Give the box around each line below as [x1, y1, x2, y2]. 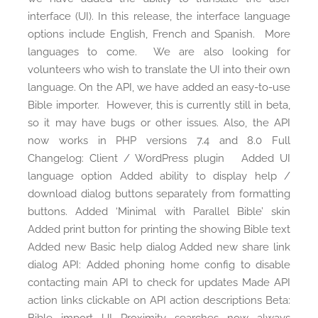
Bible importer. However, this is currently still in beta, [28, 99, 290, 112]
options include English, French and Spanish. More [28, 28, 290, 41]
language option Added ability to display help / [28, 170, 290, 183]
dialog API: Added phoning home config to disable [28, 258, 290, 272]
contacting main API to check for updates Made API [28, 276, 290, 290]
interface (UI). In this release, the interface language [28, 10, 290, 23]
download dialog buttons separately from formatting [28, 187, 290, 201]
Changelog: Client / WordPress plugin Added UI [28, 152, 290, 165]
